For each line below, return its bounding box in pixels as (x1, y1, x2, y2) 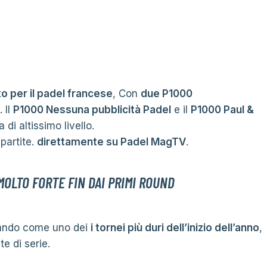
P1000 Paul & (191, 104, 254, 116)
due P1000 (141, 88, 193, 100)
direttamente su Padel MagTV (37, 136, 186, 148)
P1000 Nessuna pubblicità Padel (13, 104, 171, 116)
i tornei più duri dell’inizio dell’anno (91, 222, 259, 234)
